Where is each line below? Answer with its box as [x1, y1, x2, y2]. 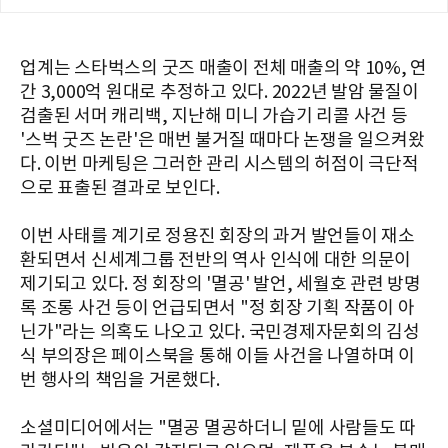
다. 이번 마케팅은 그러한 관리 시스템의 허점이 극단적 [20, 153, 419, 175]
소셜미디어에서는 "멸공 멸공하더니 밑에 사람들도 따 [20, 417, 416, 439]
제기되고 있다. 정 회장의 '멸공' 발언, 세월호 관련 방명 [20, 273, 421, 295]
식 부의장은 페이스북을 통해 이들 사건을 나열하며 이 [20, 345, 415, 367]
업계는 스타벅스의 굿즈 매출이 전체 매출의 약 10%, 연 [20, 57, 427, 79]
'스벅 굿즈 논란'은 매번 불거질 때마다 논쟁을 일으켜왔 [20, 129, 425, 151]
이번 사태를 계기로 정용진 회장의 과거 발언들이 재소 [20, 225, 415, 247]
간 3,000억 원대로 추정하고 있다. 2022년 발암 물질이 [20, 81, 419, 103]
